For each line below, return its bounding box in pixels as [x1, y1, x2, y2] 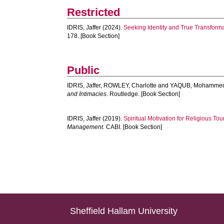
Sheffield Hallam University [70, 206, 178, 216]
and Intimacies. [67, 90, 108, 97]
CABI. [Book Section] [104, 123, 162, 130]
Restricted [67, 6, 120, 18]
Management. [67, 123, 105, 130]
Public [67, 64, 100, 76]
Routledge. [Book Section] [108, 90, 180, 97]
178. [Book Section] [67, 32, 120, 39]
